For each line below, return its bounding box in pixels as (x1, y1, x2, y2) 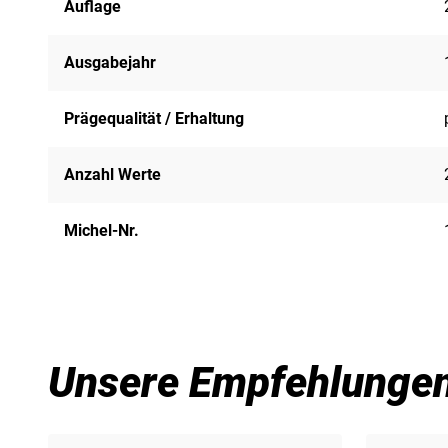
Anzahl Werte (64, 164, 161, 184)
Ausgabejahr (64, 52, 156, 72)
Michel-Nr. (64, 220, 139, 240)
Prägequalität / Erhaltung (64, 108, 244, 128)
